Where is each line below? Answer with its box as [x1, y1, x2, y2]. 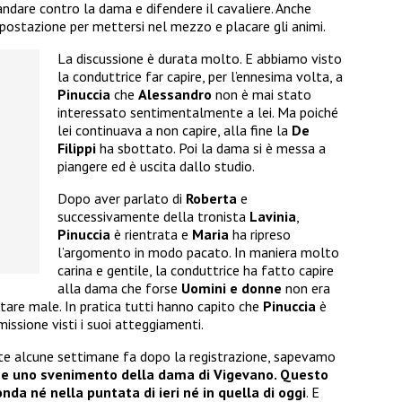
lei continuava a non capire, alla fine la [57, 121, 292, 140]
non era [282, 279, 330, 298]
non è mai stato [215, 85, 311, 104]
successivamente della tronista [57, 207, 249, 226]
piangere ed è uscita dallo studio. [57, 157, 255, 176]
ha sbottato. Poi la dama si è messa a [96, 139, 326, 158]
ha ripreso [232, 225, 291, 244]
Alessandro [138, 85, 215, 104]
